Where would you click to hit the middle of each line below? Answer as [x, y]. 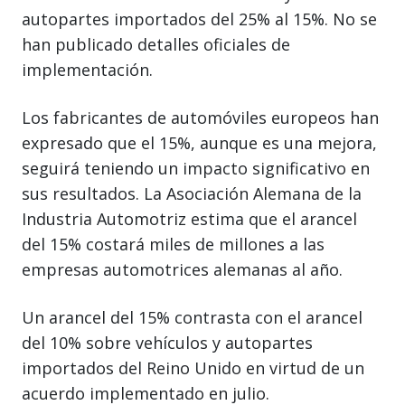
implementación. [87, 69]
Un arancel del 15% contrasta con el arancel [192, 317]
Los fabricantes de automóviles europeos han [200, 117]
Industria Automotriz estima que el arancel [189, 218]
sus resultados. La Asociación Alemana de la [192, 193]
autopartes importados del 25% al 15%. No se [199, 19]
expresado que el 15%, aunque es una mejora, [199, 142]
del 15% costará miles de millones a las [173, 244]
